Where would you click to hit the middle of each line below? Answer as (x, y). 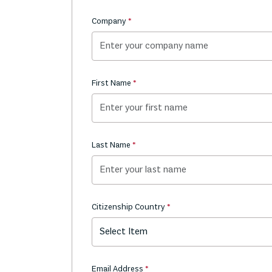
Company (110, 22)
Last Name (112, 145)
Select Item (124, 232)
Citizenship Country (129, 207)
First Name (112, 83)
